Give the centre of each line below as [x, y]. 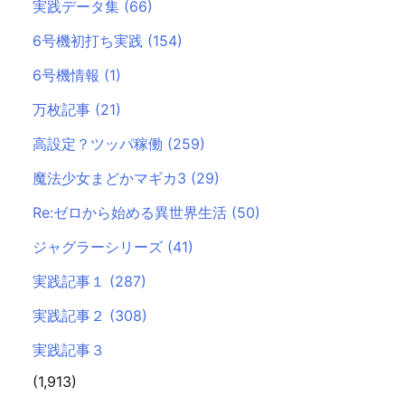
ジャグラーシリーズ [100, 246]
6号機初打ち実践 [90, 40]
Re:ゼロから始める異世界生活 [132, 212]
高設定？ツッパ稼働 [100, 143]
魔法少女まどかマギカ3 [112, 178]
